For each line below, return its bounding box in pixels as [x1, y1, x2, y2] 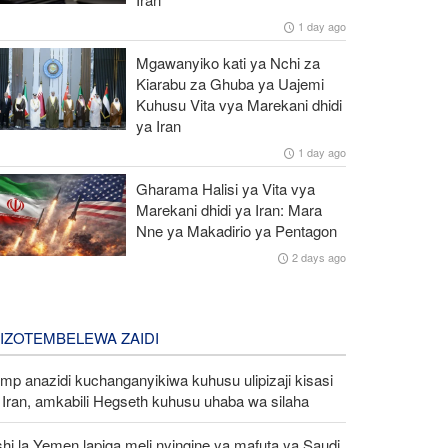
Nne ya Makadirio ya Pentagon [135, 219, 337, 241]
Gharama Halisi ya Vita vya [135, 177, 315, 199]
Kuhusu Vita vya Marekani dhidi [135, 93, 342, 115]
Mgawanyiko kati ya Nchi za [135, 51, 320, 73]
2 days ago [291, 248, 346, 265]
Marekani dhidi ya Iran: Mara [135, 198, 322, 220]
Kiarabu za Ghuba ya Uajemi [135, 72, 324, 94]
